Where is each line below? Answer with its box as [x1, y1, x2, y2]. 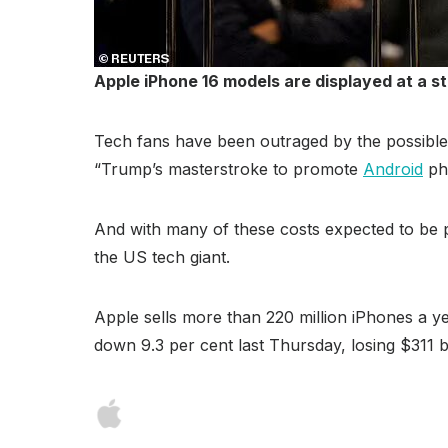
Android [363, 158, 423, 179]
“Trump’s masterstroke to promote [94, 158, 363, 179]
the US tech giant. [94, 246, 230, 267]
